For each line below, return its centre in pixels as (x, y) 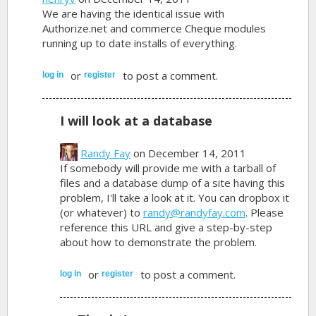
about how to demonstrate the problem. (159, 242)
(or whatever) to (102, 212)
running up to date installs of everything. (140, 43)
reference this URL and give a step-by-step (166, 227)
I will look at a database (136, 120)
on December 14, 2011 (189, 153)
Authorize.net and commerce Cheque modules (154, 28)
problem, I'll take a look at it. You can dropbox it (175, 197)
